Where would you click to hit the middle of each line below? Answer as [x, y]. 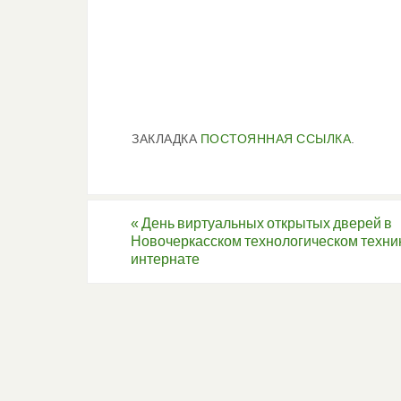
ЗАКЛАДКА [166, 139]
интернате [165, 259]
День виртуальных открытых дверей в [265, 223]
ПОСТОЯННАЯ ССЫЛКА [275, 139]
